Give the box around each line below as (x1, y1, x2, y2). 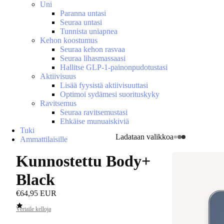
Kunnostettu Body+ (16, 152, 150, 170)
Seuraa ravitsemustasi (60, 108, 127, 116)
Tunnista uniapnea (60, 27, 117, 35)
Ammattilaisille (20, 135, 67, 143)
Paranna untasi (60, 9, 106, 17)
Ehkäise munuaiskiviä (60, 117, 129, 125)
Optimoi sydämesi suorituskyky (60, 90, 159, 98)
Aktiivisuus (40, 72, 76, 80)
